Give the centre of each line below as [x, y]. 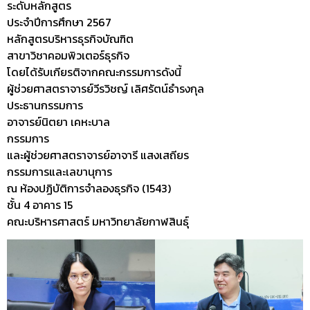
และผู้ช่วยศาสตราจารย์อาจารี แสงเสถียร [110, 155]
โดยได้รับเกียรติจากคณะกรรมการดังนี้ [94, 72]
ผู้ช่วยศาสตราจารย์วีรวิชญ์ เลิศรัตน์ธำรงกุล [107, 88]
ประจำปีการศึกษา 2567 [59, 22]
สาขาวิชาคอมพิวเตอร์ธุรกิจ [68, 55]
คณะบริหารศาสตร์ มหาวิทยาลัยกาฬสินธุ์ [98, 221]
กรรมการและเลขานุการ [80, 171]
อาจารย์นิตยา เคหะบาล [72, 121]
